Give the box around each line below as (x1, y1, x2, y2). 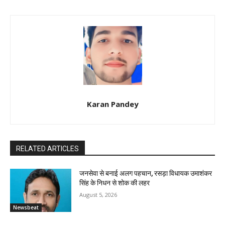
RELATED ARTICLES (16, 145, 79, 153)
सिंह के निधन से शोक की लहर (79, 179, 150, 187)
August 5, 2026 (79, 191, 118, 199)
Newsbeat (13, 203, 39, 211)
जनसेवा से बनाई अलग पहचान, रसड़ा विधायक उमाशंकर (79, 169, 212, 178)
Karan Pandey (86, 99, 139, 109)
